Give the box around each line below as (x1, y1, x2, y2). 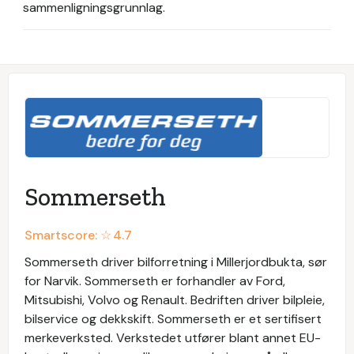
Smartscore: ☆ (24, 227, 111, 243)
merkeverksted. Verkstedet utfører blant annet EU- (24, 330, 321, 346)
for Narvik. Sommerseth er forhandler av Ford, (24, 273, 285, 289)
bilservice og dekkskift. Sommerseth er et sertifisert (24, 311, 322, 327)
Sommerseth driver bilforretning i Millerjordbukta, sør (24, 254, 327, 270)
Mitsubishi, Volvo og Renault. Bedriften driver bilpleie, (24, 292, 325, 308)
